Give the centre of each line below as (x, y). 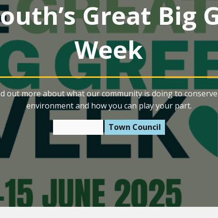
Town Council (135, 127)
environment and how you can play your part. (109, 106)
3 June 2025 (78, 127)
